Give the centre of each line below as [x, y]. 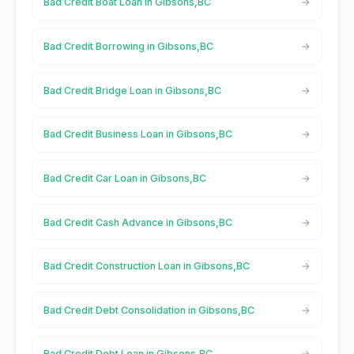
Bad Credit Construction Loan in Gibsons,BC [146, 266]
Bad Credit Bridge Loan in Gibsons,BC [132, 90]
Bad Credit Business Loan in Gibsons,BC [137, 134]
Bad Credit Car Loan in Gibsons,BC [124, 178]
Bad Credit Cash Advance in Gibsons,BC [137, 222]
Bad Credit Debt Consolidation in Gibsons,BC [149, 310]
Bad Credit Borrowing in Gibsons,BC [128, 47]
